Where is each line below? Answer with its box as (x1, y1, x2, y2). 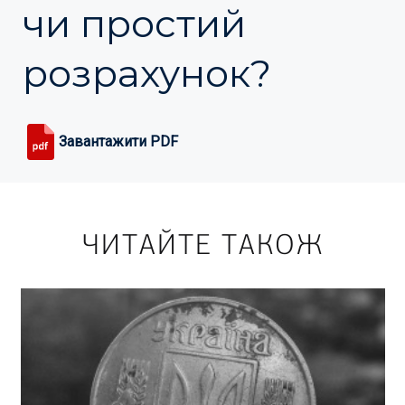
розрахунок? (23, 50, 271, 97)
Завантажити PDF (59, 133, 178, 150)
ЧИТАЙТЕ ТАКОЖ (81, 228, 324, 261)
